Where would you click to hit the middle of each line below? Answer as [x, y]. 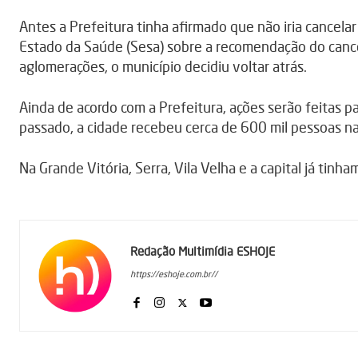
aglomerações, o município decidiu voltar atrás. [163, 67]
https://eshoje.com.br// [174, 274]
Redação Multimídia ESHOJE [203, 252]
